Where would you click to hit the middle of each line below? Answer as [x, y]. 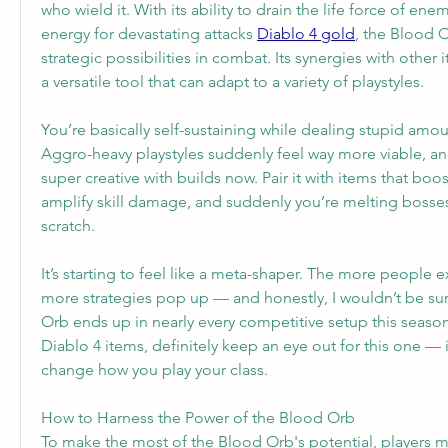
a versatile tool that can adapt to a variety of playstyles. [232, 81]
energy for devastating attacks [149, 33]
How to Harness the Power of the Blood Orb [198, 417]
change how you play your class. [154, 369]
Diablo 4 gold [306, 33]
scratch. [68, 225]
